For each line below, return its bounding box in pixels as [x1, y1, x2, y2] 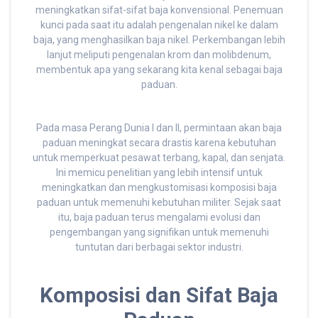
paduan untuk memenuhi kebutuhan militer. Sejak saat [37, 197, 281, 209]
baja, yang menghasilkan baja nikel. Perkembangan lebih [33, 34, 285, 46]
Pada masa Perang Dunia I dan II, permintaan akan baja [36, 122, 282, 134]
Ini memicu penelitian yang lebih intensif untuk [55, 167, 263, 179]
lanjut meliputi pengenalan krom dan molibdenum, [47, 49, 271, 61]
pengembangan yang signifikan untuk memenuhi [49, 226, 269, 238]
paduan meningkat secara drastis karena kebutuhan [42, 137, 276, 149]
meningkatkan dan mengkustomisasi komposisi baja [41, 182, 277, 194]
